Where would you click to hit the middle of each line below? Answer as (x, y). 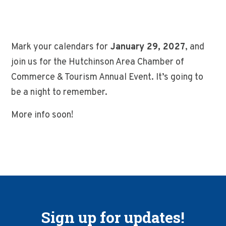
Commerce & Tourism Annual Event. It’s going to (107, 77)
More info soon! (42, 115)
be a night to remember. (60, 93)
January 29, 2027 (147, 47)
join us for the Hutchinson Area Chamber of (98, 62)
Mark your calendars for (60, 47)
